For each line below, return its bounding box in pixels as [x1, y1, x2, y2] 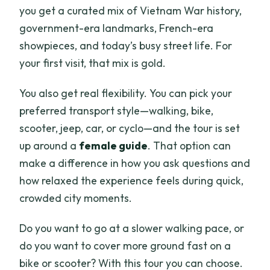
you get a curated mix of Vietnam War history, [19, 4, 242, 18]
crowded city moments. [19, 191, 133, 206]
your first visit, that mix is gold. [19, 56, 166, 71]
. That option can [148, 139, 231, 153]
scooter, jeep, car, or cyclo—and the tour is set [19, 121, 240, 136]
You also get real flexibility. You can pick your [19, 86, 233, 101]
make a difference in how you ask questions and [19, 156, 251, 171]
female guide [79, 139, 148, 153]
